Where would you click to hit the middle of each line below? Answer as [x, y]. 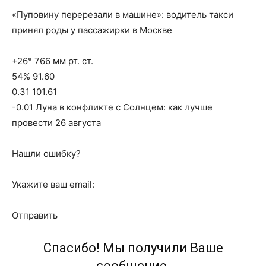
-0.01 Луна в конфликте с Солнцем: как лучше [112, 107]
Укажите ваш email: [53, 184]
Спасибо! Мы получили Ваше [133, 248]
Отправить [35, 215]
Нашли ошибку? [46, 153]
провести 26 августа [56, 123]
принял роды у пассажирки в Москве [92, 30]
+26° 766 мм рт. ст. [53, 61]
